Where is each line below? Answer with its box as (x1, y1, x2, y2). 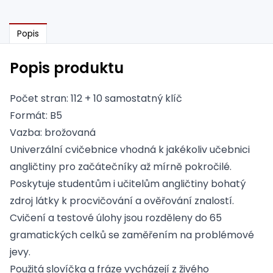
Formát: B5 (10, 108, 62, 123)
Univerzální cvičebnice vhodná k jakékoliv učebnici (10, 143, 250, 157)
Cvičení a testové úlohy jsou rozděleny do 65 (10, 211, 222, 225)
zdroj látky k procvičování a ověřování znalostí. (10, 194, 234, 208)
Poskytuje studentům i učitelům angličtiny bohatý (10, 177, 246, 191)
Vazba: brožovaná (10, 126, 96, 140)
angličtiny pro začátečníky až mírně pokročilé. (10, 160, 232, 174)
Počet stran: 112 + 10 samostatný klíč (10, 91, 182, 106)
